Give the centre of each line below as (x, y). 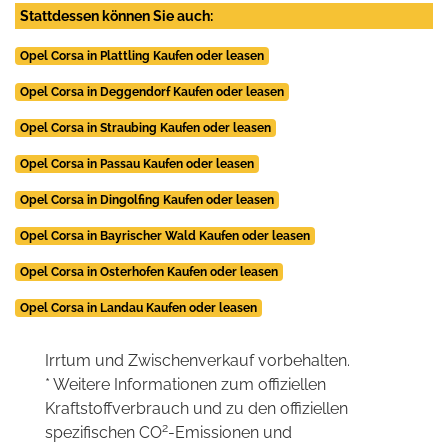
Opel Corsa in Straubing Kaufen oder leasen (145, 127)
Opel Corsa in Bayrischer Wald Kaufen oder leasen (164, 235)
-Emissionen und (230, 432)
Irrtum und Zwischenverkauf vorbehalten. (197, 360)
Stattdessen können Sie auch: (116, 15)
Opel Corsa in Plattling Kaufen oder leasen (141, 55)
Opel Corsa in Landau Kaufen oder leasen (138, 307)
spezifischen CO (103, 432)
